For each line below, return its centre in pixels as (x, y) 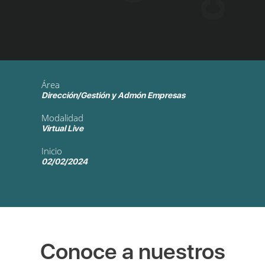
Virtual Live (62, 129)
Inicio (52, 151)
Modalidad (62, 118)
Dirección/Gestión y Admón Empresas (113, 96)
